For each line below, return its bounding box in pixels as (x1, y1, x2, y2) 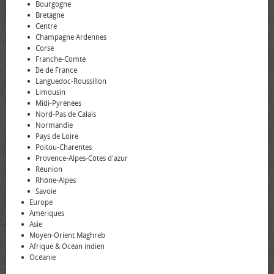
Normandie (35, 121, 73, 130)
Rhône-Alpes (35, 176, 76, 185)
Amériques (29, 209, 64, 218)
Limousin (35, 88, 65, 97)
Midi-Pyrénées (35, 99, 81, 108)
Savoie (35, 187, 56, 196)
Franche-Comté (35, 55, 86, 64)
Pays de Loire (35, 132, 78, 141)
